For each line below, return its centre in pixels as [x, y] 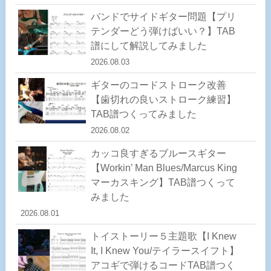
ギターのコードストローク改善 [158, 85]
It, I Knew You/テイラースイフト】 [165, 251]
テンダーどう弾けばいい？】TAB [163, 31]
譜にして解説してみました [149, 45]
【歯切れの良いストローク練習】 [163, 99]
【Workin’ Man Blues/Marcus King [164, 168]
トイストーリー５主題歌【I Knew [163, 237]
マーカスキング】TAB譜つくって [163, 182]
